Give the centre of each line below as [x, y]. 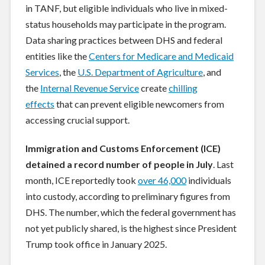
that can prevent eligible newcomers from [139, 104]
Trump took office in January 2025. [97, 244]
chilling [183, 88]
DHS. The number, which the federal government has [130, 212]
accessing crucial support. [77, 119]
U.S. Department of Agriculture [140, 72]
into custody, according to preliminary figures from [127, 196]
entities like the [57, 56]
